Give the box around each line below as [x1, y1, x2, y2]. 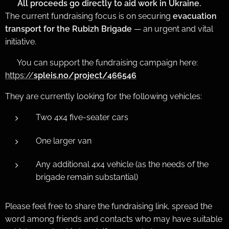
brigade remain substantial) [36, 172, 138, 182]
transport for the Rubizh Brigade [5, 24, 132, 34]
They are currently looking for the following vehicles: [5, 91, 202, 101]
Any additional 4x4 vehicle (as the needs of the [36, 159, 209, 169]
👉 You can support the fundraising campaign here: [5, 57, 198, 67]
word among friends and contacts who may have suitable [5, 214, 222, 224]
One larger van [36, 135, 91, 146]
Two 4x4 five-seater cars [36, 112, 128, 122]
